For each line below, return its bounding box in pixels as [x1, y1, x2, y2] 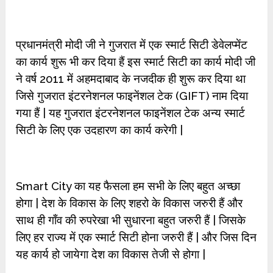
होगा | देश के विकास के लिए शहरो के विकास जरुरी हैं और [16, 196, 243, 210]
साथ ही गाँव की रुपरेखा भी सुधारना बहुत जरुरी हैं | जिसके [16, 213, 246, 227]
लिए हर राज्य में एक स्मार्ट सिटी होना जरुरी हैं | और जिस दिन [16, 230, 257, 244]
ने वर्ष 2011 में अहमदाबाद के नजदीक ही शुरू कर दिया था [16, 72, 246, 85]
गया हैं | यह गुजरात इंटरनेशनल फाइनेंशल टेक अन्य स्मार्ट [16, 106, 246, 119]
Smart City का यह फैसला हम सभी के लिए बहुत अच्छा [16, 179, 241, 193]
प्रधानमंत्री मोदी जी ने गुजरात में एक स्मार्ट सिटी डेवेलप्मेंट [16, 38, 248, 51]
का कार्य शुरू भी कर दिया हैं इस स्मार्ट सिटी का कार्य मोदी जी [16, 55, 256, 68]
